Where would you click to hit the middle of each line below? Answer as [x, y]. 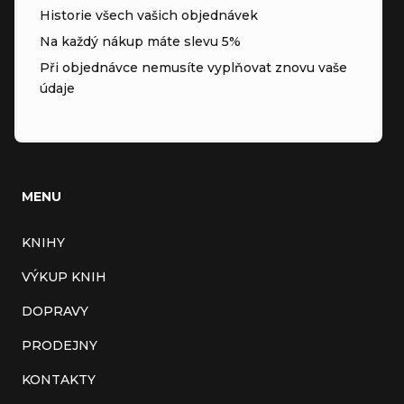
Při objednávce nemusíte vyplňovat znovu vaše [193, 67]
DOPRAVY [55, 311]
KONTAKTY [59, 379]
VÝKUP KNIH [64, 276]
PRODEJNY [60, 345]
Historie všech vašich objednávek [149, 15]
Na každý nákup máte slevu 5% [140, 41]
